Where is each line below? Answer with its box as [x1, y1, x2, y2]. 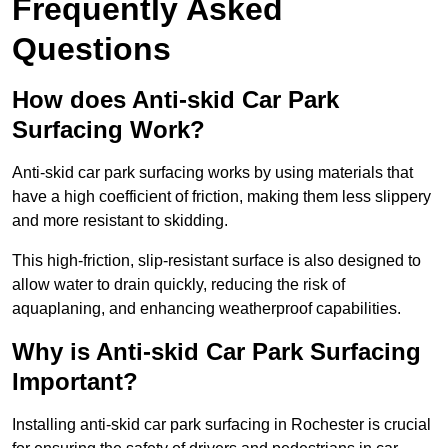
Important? [12, 368, 138, 396]
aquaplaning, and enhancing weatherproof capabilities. [12, 300, 401, 318]
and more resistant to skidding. [12, 212, 228, 230]
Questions [12, 31, 171, 68]
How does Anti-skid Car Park [12, 86, 339, 114]
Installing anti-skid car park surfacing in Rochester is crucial [12, 416, 431, 434]
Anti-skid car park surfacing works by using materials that [12, 164, 413, 182]
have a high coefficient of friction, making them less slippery [12, 188, 431, 206]
